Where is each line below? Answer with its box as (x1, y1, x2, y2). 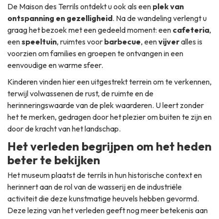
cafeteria (173, 25, 209, 35)
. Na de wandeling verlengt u (112, 13, 207, 23)
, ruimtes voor (57, 37, 104, 47)
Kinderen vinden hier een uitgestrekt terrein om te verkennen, (7, 77, 212, 87)
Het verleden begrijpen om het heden (7, 139, 212, 154)
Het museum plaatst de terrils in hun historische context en (7, 170, 202, 180)
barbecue (104, 37, 141, 47)
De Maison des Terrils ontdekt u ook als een (7, 1, 153, 12)
